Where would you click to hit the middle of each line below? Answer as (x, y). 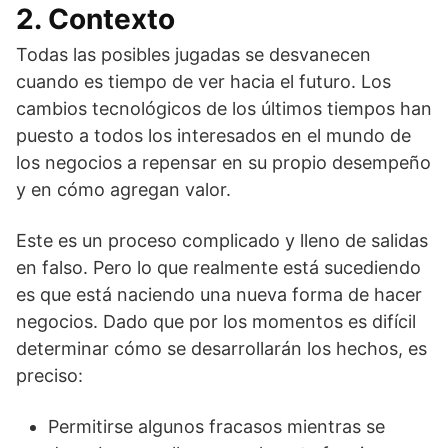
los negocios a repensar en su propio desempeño (223, 162)
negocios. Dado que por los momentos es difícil (216, 321)
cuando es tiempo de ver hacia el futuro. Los (203, 81)
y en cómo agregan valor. (123, 189)
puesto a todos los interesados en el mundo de (213, 135)
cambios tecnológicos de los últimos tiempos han (224, 108)
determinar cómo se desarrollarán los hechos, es (221, 348)
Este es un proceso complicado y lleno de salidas (222, 240)
